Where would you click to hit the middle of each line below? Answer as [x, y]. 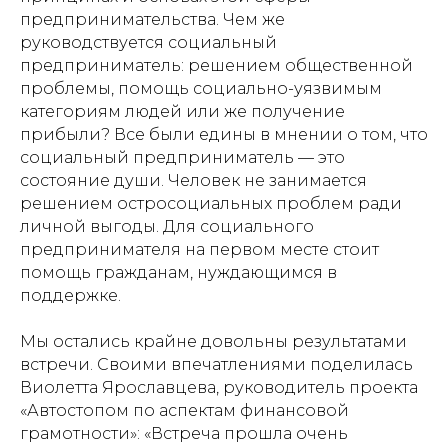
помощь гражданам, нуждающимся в [178, 272]
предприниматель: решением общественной [216, 65]
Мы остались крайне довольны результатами [213, 341]
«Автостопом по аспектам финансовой [184, 410]
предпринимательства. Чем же [152, 19]
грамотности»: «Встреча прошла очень [184, 433]
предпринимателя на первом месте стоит [199, 249]
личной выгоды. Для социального [167, 226]
